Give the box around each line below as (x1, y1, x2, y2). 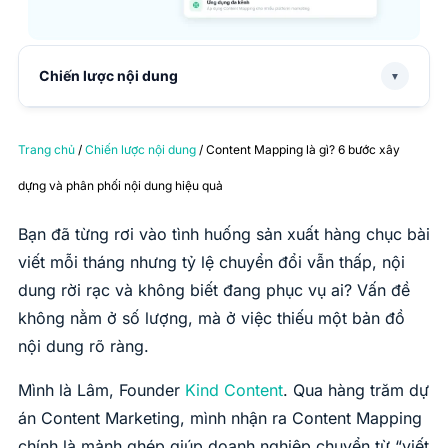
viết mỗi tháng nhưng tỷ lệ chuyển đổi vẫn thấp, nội (18, 252, 405, 273)
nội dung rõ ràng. (18, 336, 149, 357)
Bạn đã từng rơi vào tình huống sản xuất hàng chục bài (18, 224, 430, 245)
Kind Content (185, 380, 283, 401)
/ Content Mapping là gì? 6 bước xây (196, 142, 400, 158)
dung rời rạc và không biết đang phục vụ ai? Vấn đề (18, 280, 410, 301)
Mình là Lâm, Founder (18, 380, 185, 401)
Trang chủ (18, 142, 75, 158)
